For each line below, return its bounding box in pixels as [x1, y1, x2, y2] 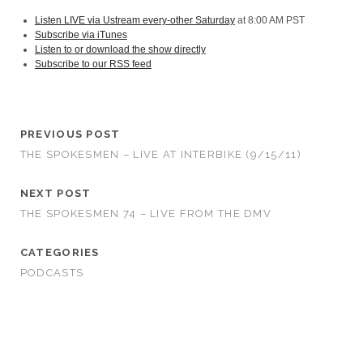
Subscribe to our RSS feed [34, 58, 152, 70]
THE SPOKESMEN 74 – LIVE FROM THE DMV [19, 207, 271, 220]
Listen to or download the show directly [34, 44, 206, 55]
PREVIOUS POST [19, 128, 121, 140]
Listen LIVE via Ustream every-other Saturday [34, 15, 235, 26]
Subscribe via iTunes [34, 29, 127, 41]
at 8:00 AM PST [234, 15, 305, 26]
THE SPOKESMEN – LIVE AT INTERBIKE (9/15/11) [19, 148, 301, 160]
